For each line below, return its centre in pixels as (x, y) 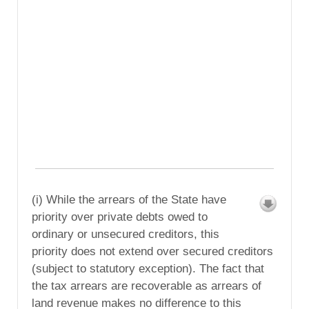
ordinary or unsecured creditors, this (126, 234)
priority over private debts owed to (120, 217)
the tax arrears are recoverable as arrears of (147, 286)
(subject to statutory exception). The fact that (148, 268)
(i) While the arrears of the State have (129, 199)
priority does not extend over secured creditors (152, 251)
